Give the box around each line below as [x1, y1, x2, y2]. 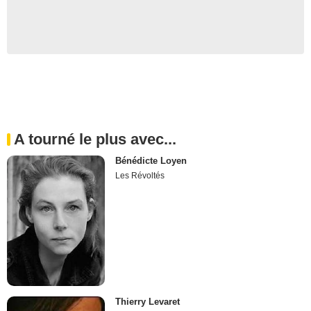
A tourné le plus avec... [14, 130, 176, 148]
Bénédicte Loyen [115, 155, 187, 166]
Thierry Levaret [115, 296, 180, 307]
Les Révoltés [115, 170, 165, 180]
